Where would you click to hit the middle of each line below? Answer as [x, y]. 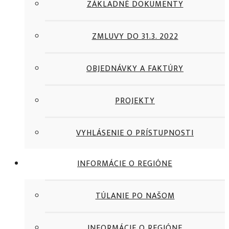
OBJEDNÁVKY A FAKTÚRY [135, 69]
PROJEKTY [135, 101]
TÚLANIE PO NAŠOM [135, 196]
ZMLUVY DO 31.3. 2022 [135, 37]
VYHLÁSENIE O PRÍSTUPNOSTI [135, 133]
